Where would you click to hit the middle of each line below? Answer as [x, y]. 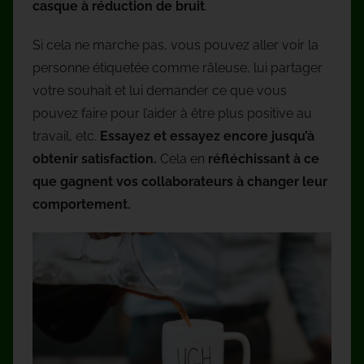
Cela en [184, 159]
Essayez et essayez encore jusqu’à [207, 136]
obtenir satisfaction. [96, 159]
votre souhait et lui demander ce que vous [160, 91]
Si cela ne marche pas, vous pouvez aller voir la [175, 45]
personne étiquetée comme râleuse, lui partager [178, 68]
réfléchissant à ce [264, 159]
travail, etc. [66, 136]
